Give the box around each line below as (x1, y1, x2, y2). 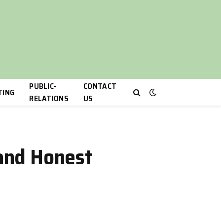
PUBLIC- (29, 80, 57, 92)
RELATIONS (29, 92, 69, 105)
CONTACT (83, 80, 117, 92)
